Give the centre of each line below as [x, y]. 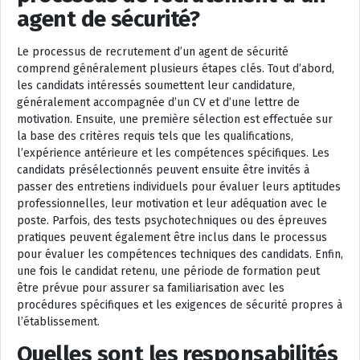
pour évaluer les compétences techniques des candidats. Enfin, [180, 254]
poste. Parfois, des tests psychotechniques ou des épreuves [172, 220]
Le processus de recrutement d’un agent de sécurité [153, 51]
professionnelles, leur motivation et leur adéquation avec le [172, 203]
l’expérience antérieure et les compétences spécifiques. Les [173, 153]
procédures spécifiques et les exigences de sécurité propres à [180, 305]
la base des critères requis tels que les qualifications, [155, 136]
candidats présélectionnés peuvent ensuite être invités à [163, 170]
